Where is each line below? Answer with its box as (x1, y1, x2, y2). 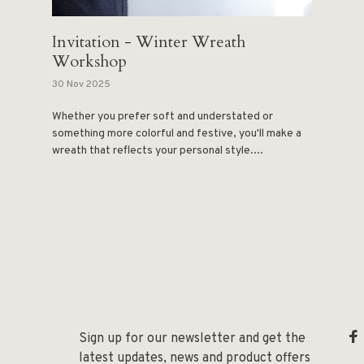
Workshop (52, 50, 127, 73)
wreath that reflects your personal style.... (52, 144, 263, 158)
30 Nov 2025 (52, 78, 110, 92)
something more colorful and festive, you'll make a (52, 127, 301, 141)
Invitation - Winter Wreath (52, 31, 245, 54)
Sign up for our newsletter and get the (79, 331, 305, 348)
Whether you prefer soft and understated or (52, 110, 273, 124)
